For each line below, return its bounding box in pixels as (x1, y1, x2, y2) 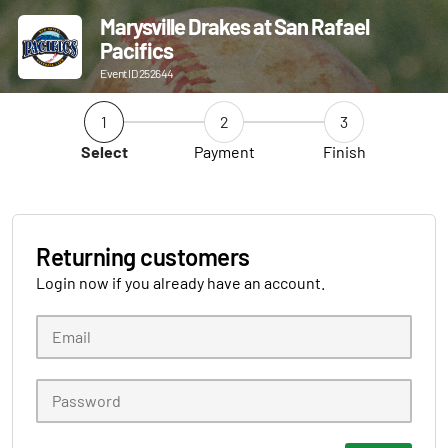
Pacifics (100, 37, 173, 63)
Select (80, 142, 128, 161)
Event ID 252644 (100, 66, 174, 80)
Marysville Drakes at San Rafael (100, 13, 369, 39)
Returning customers (36, 242, 250, 271)
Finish (322, 142, 366, 161)
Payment (193, 142, 255, 161)
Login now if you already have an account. (36, 273, 325, 292)
